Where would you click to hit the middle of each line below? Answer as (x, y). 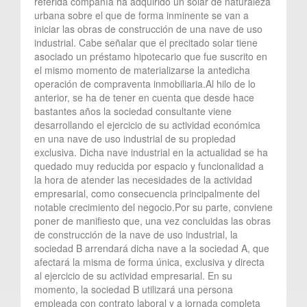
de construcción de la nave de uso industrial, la (136, 234)
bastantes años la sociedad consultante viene (133, 111)
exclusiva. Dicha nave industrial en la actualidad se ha (151, 152)
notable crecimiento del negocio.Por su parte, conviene (153, 207)
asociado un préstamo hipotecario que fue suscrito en (151, 56)
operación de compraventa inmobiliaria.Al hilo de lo (145, 83)
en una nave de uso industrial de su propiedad (135, 138)
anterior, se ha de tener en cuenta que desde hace (144, 97)
